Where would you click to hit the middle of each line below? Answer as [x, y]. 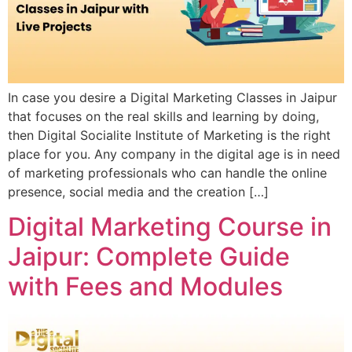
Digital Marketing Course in [170, 227]
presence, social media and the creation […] [138, 191]
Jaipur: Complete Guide [149, 257]
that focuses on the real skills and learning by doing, [163, 116]
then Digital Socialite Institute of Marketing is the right [169, 135]
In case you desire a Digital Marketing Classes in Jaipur [172, 97]
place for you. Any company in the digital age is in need [174, 154]
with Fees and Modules [145, 287]
